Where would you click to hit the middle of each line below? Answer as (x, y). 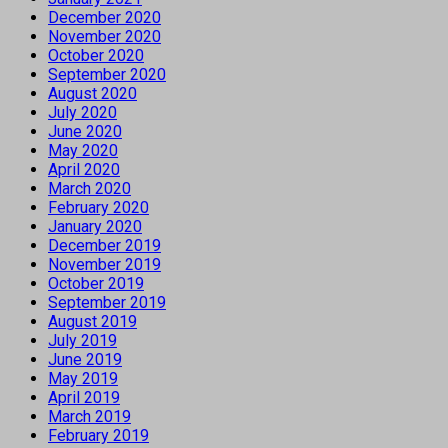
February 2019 (98, 435)
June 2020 (85, 131)
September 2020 (107, 74)
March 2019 (89, 416)
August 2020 (92, 93)
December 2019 (104, 245)
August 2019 (92, 321)
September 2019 (107, 302)
